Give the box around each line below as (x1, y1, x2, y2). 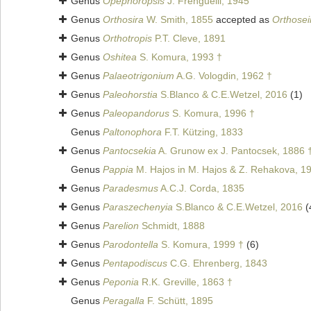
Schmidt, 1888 (139, 220, 205, 232)
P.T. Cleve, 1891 (152, 33, 226, 44)
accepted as (213, 14, 272, 26)
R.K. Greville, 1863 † (139, 276, 233, 288)
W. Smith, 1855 (144, 14, 213, 26)
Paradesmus (103, 183, 158, 194)
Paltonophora (103, 126, 162, 138)
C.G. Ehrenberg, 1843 (167, 258, 267, 269)
